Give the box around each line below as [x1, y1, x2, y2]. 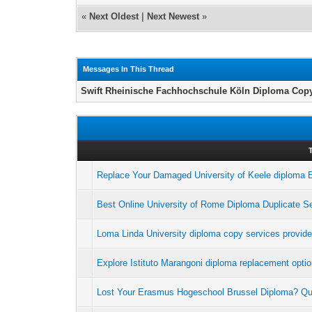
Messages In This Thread [83, 64, 175, 73]
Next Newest [147, 10, 200, 22]
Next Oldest [89, 10, 139, 22]
